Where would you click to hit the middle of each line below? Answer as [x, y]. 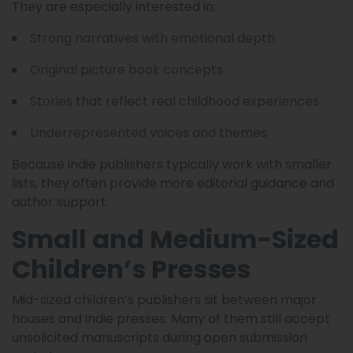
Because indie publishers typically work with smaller [172, 164]
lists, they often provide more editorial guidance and [173, 183]
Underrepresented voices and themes [149, 132]
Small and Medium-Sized [175, 239]
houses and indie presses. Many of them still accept [171, 318]
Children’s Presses [131, 269]
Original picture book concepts [126, 69]
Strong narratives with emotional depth [152, 38]
